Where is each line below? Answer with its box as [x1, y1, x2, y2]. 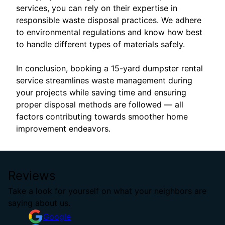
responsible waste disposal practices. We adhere [16, 15, 201, 26]
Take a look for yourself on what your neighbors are [8, 186, 206, 196]
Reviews [8, 168, 56, 183]
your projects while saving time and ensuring [16, 87, 186, 98]
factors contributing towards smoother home [16, 111, 188, 122]
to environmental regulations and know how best [16, 27, 202, 38]
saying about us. [8, 198, 70, 208]
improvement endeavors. [16, 124, 110, 134]
